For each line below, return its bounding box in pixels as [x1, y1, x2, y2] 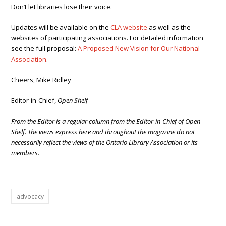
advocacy [16, 192, 44, 201]
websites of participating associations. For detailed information [11, 33, 204, 43]
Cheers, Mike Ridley [11, 75, 72, 85]
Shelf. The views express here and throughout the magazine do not [11, 127, 195, 137]
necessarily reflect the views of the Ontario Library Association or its [11, 138, 198, 147]
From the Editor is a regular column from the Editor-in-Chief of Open [11, 117, 201, 126]
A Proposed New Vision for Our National [78, 44, 200, 53]
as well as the [147, 23, 191, 32]
